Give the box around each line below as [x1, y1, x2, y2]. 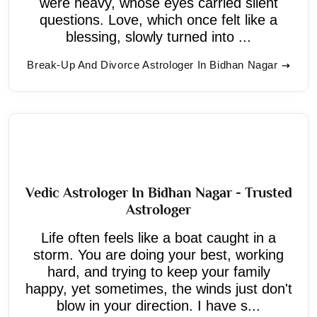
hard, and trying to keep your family [47, 263, 270, 279]
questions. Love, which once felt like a [40, 11, 277, 28]
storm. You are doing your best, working [33, 246, 284, 263]
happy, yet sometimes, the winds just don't [25, 280, 292, 296]
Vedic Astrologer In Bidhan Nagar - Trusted [25, 184, 292, 200]
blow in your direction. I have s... [57, 297, 260, 313]
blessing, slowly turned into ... [66, 28, 251, 45]
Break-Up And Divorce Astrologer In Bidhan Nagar [27, 58, 278, 71]
